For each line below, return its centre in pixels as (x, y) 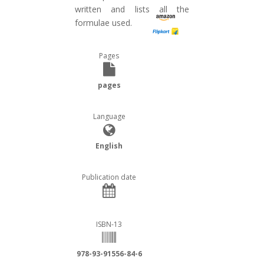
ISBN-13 (109, 225)
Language (109, 117)
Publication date (109, 177)
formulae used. (103, 23)
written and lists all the (132, 9)
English (109, 146)
